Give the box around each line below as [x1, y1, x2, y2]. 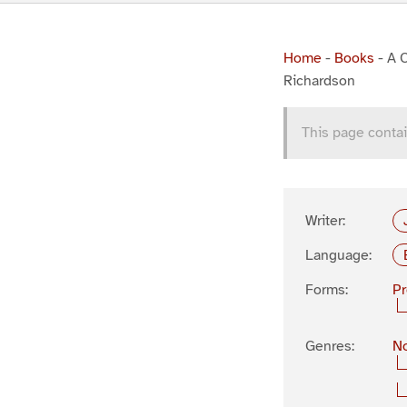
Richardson [283, 72, 355, 90]
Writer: [305, 212, 345, 230]
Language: [305, 245, 372, 264]
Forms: [305, 280, 348, 299]
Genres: [305, 337, 354, 356]
